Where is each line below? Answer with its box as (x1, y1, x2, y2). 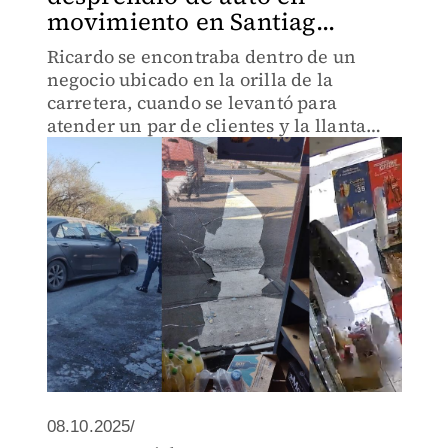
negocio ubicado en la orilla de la (46, 67, 334, 92)
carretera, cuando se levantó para (46, 90, 338, 115)
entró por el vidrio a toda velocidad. (46, 136, 355, 161)
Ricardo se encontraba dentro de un (46, 44, 357, 69)
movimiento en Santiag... (46, 5, 336, 38)
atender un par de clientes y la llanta (46, 113, 367, 138)
